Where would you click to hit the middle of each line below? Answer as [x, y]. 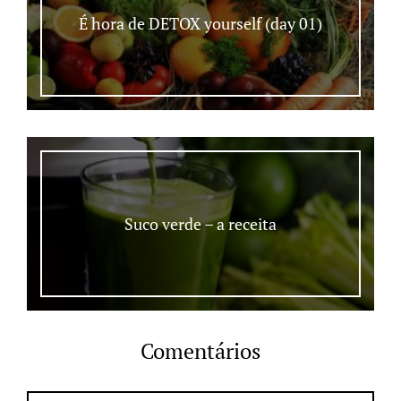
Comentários [200, 350]
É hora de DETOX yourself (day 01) [200, 23]
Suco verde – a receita [200, 223]
